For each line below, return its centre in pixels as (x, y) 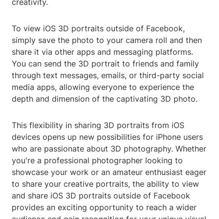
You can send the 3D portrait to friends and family (105, 64)
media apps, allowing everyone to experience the (103, 87)
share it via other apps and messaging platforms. (102, 52)
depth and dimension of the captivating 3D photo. (105, 99)
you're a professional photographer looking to (97, 161)
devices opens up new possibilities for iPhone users (107, 137)
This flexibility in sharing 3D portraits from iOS (98, 125)
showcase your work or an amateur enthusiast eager (109, 172)
